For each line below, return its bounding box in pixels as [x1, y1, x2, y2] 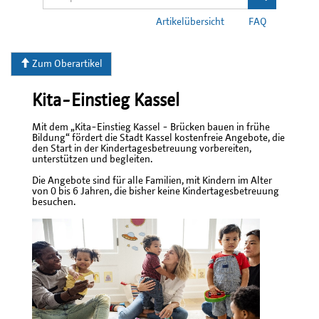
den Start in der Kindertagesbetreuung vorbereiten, [32, 144, 251, 154]
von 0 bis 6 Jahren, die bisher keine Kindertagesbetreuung [32, 187, 279, 197]
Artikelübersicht [156, 17, 224, 27]
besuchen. [32, 197, 75, 207]
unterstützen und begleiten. [32, 155, 152, 164]
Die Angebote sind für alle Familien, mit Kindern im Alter [32, 176, 272, 186]
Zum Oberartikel [30, 59, 103, 69]
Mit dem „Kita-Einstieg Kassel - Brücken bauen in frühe [32, 122, 270, 132]
